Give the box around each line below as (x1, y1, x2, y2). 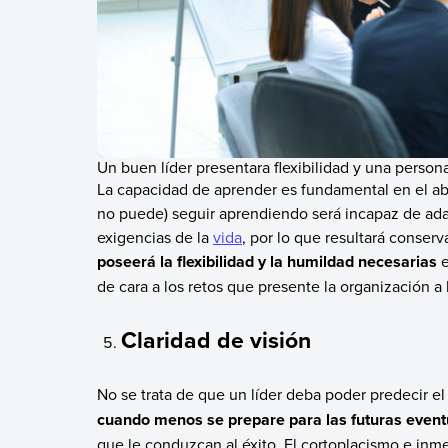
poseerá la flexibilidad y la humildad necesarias (96, 249, 441, 273)
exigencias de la (96, 225, 213, 248)
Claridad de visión (121, 323, 312, 357)
